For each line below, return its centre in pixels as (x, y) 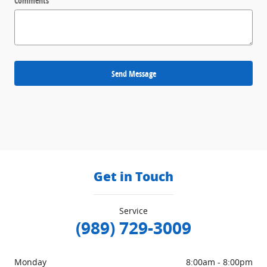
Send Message (133, 73)
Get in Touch (133, 176)
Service (133, 210)
